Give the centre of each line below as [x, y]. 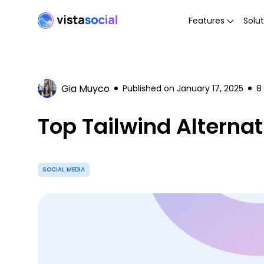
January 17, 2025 [210, 88]
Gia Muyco [85, 88]
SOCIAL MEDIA [64, 169]
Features [207, 20]
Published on [150, 88]
